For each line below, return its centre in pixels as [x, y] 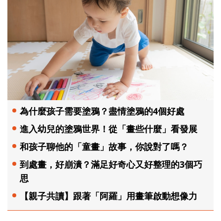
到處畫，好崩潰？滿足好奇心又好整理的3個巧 [111, 164]
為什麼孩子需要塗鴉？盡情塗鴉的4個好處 [102, 111]
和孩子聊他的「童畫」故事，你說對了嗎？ [104, 146]
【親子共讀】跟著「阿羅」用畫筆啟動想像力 [109, 196]
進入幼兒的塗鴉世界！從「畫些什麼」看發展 [109, 129]
